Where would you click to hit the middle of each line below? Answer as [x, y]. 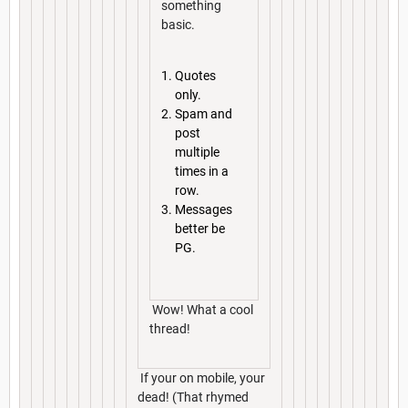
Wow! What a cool [201, 310]
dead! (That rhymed [193, 398]
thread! [170, 329]
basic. [178, 24]
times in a [202, 171]
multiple [197, 152]
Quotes [195, 75]
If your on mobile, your [201, 378]
